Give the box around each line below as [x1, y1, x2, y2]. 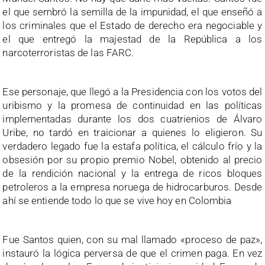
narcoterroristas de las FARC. [2, 46, 134, 59]
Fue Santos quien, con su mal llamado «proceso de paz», [2, 233, 263, 245]
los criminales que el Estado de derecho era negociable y [2, 19, 263, 31]
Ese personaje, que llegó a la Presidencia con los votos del [2, 85, 263, 98]
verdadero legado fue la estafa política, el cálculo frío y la [2, 140, 263, 152]
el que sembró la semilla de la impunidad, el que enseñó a [2, 5, 263, 18]
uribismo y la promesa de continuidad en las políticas [2, 99, 263, 111]
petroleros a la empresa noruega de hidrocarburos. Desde [2, 180, 263, 193]
